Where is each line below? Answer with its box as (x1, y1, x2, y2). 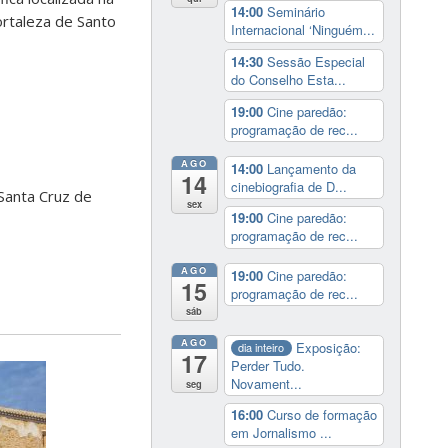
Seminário (266, 2, 325, 22)
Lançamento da (266, 158, 356, 178)
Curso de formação (266, 405, 377, 425)
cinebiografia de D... (230, 176, 347, 196)
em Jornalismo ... (230, 423, 332, 443)
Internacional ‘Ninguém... (230, 20, 375, 40)
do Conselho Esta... (230, 69, 346, 89)
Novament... (230, 373, 302, 393)
